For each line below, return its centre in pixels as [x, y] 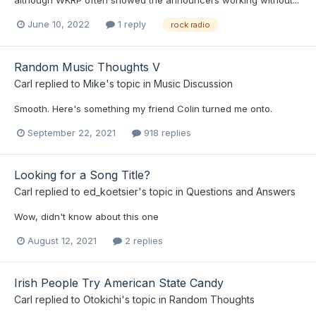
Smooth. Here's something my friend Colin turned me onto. [143, 108]
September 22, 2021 [72, 133]
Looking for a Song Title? [82, 175]
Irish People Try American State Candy [119, 283]
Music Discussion [193, 83]
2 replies [142, 241]
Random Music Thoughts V [87, 67]
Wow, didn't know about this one [86, 217]
